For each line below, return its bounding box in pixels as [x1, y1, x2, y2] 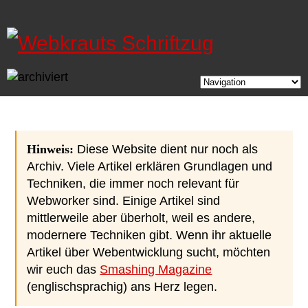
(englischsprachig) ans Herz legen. [27, 280, 218, 294]
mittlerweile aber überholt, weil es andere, [27, 211, 256, 225]
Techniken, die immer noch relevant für [27, 177, 240, 190]
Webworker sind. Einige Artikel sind [27, 194, 221, 208]
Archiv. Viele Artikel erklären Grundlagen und [27, 159, 273, 173]
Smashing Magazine [100, 263, 212, 276]
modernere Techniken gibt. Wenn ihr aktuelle [27, 228, 272, 242]
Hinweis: [27, 142, 74, 156]
